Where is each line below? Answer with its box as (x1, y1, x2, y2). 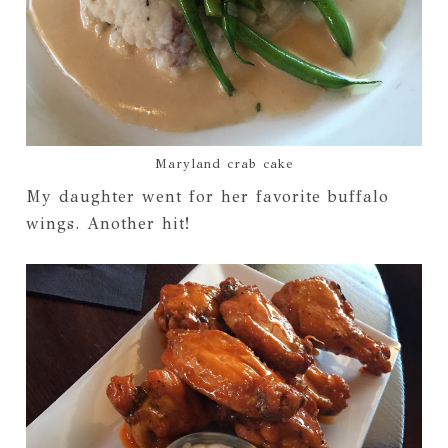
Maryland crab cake (155, 155, 293, 172)
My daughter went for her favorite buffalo (25, 186, 389, 206)
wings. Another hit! (25, 213, 190, 233)
